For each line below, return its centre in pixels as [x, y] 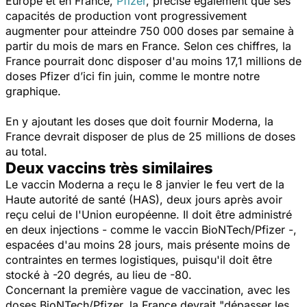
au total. [26, 151]
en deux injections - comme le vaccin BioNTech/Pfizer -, [151, 229]
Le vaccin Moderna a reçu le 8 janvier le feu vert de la [145, 184]
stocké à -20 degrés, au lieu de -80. [100, 274]
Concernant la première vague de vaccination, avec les [148, 290]
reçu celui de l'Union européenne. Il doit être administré [149, 214]
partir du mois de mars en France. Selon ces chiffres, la [148, 46]
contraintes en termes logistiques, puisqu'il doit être [139, 259]
